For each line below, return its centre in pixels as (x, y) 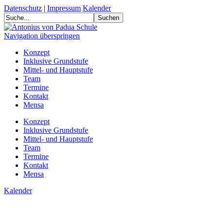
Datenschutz (23, 8)
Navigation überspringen (42, 36)
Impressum (64, 8)
